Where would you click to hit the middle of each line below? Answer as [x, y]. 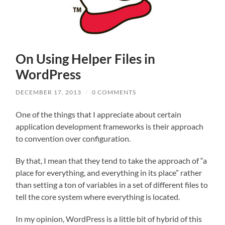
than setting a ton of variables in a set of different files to [112, 184]
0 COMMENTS [114, 92]
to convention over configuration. [73, 138]
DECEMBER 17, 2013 [49, 92]
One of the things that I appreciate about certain [99, 114]
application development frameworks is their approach [110, 126]
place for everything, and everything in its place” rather [109, 172]
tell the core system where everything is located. [98, 196]
